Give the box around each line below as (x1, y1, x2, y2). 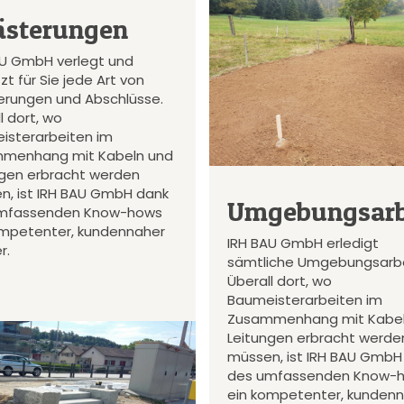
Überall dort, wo (226, 271, 332, 290)
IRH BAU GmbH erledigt (226, 233, 379, 252)
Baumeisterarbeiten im (226, 289, 382, 309)
